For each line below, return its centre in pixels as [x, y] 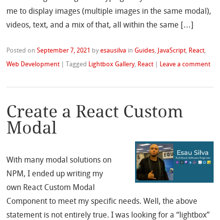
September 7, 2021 [64, 51]
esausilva [113, 51]
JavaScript [172, 51]
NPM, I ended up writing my [55, 174]
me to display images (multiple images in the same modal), [109, 11]
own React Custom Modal [51, 188]
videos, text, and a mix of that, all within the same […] [100, 25]
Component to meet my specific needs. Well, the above [102, 201]
